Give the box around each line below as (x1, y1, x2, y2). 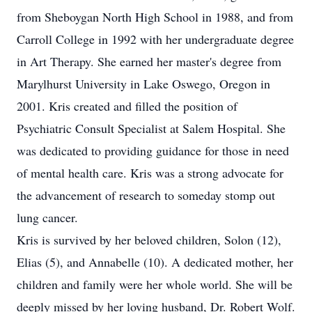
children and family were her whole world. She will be (17, 276, 292, 292)
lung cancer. (17, 209, 78, 226)
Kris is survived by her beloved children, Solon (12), (17, 231, 281, 248)
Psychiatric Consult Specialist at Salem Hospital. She (17, 120, 286, 136)
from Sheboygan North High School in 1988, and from (17, 8, 293, 25)
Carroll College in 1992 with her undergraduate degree (17, 31, 294, 47)
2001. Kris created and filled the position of (17, 97, 237, 114)
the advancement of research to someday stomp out (17, 187, 275, 203)
